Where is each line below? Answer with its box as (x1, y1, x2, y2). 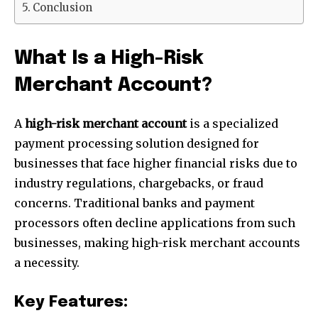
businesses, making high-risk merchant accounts (14, 236, 300, 251)
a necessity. (14, 256, 79, 270)
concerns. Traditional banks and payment (14, 196, 255, 211)
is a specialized (187, 116, 278, 131)
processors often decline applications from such (14, 216, 295, 231)
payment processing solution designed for (14, 136, 259, 151)
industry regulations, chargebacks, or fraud (14, 176, 263, 191)
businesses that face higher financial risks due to (14, 156, 297, 171)
